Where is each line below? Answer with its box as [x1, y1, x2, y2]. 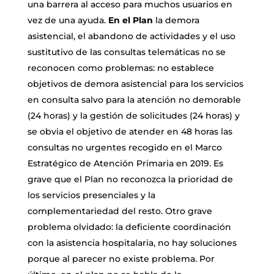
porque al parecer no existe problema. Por [27, 253, 215, 264]
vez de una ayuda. [27, 14, 108, 26]
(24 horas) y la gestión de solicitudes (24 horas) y [27, 109, 240, 121]
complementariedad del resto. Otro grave [27, 205, 212, 217]
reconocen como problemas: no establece [27, 62, 214, 73]
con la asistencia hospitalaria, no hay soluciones [27, 237, 237, 248]
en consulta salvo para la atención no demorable [27, 94, 241, 105]
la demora [152, 14, 199, 26]
